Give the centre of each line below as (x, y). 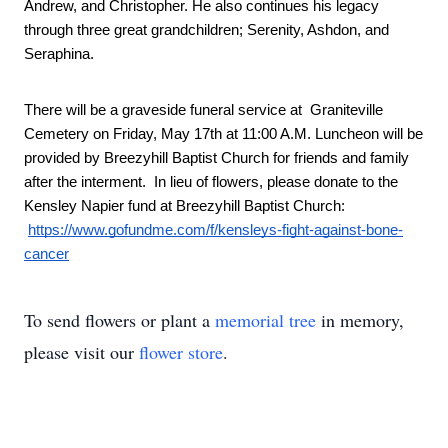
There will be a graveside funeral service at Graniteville (203, 110)
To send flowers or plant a (119, 320)
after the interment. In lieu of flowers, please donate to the (211, 182)
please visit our (81, 352)
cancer (46, 254)
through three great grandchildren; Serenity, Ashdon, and (206, 30)
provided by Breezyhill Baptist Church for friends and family (216, 158)
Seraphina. (61, 54)
